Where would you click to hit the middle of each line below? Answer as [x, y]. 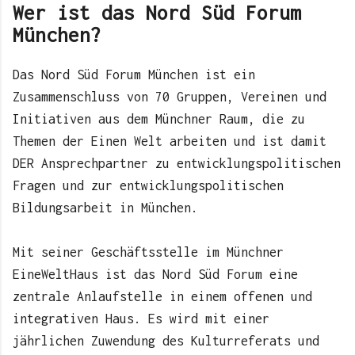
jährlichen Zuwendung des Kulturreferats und [166, 340]
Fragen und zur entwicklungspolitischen [148, 185]
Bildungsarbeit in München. [105, 207]
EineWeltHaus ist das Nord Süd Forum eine [155, 274]
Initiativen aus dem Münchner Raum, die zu [159, 118]
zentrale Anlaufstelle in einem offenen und [162, 296]
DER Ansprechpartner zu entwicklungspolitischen [177, 163]
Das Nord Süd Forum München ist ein [134, 74]
